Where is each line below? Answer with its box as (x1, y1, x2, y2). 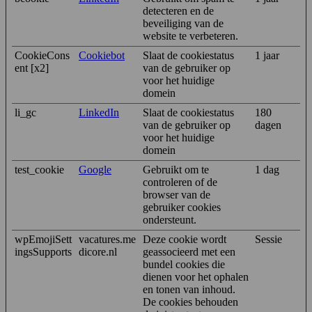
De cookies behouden (143, 295, 238, 308)
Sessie (255, 233, 282, 245)
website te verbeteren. (143, 29, 238, 42)
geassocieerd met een (143, 245, 235, 258)
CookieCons (15, 49, 70, 61)
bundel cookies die (143, 258, 225, 270)
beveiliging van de (143, 17, 224, 29)
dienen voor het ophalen (143, 270, 249, 283)
